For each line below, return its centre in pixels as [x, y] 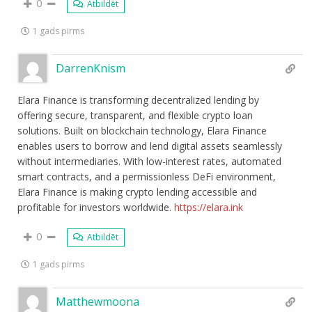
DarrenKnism [91, 68]
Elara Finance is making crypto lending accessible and [138, 192]
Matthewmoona [98, 302]
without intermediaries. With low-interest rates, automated [150, 161]
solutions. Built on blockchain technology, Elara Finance [142, 131]
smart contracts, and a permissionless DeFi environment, [147, 177]
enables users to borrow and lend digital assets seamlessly [150, 146]
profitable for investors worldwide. [96, 207]
